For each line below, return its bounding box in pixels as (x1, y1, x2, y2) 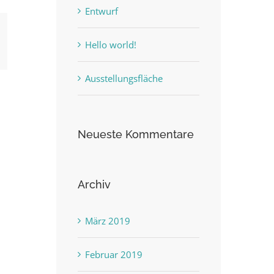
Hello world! (85, 39, 136, 51)
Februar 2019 (85, 248, 143, 261)
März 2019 (85, 214, 130, 227)
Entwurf (85, 5, 118, 18)
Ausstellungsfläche (85, 72, 163, 85)
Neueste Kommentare (78, 128, 194, 141)
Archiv (78, 178, 111, 191)
